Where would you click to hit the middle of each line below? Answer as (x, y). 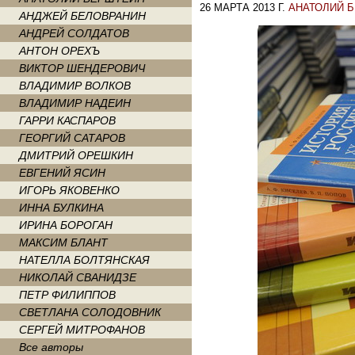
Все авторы (51, 347)
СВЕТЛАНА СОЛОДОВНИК (90, 312)
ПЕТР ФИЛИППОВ (67, 295)
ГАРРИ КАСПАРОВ (67, 120)
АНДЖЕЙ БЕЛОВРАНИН (82, 16)
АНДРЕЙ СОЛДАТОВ (74, 33)
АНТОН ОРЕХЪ (59, 51)
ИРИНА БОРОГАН (66, 225)
